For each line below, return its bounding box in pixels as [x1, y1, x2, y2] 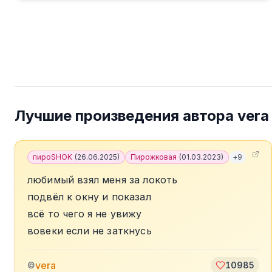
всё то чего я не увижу [27, 208, 142, 220]
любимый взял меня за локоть [27, 174, 178, 186]
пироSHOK [33, 152, 72, 161]
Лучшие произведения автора [15, 107, 237, 124]
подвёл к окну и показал [27, 191, 151, 203]
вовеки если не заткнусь [27, 225, 152, 237]
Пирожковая [131, 152, 177, 161]
